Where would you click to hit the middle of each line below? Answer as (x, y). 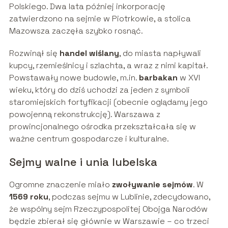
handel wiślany (89, 53)
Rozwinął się (34, 53)
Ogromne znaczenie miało (60, 185)
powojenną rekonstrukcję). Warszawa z (84, 115)
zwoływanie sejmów (152, 185)
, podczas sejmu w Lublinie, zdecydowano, (129, 197)
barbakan (158, 78)
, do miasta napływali (160, 53)
